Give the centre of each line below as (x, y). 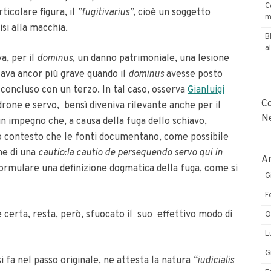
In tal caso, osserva (145, 90)
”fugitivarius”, (108, 13)
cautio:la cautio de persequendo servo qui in (130, 153)
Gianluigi (206, 90)
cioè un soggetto (174, 13)
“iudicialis (214, 261)
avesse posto (194, 74)
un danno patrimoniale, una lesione (153, 59)
